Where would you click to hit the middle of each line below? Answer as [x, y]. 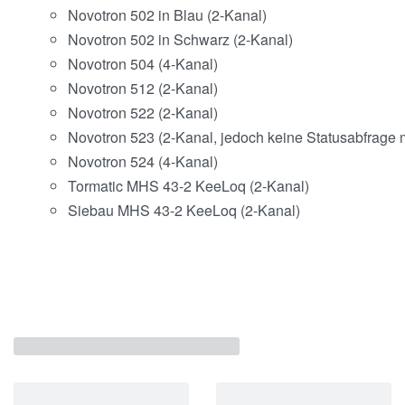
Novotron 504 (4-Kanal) [143, 63]
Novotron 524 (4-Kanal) [143, 161]
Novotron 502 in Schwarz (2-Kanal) [180, 39]
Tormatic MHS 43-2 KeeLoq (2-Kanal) [188, 185]
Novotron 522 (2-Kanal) [143, 112]
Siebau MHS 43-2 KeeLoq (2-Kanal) [184, 210]
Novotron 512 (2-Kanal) [143, 88]
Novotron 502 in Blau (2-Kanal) [167, 14]
